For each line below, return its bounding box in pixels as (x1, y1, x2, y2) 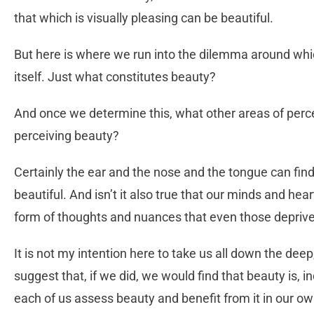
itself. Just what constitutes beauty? (14, 69, 219, 85)
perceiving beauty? (14, 128, 122, 144)
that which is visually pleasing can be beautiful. (14, 11, 276, 26)
